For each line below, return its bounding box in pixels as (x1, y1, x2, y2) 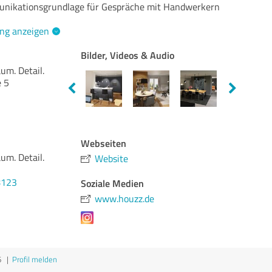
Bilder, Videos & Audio (81, 48, 175, 62)
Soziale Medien (81, 176, 144, 190)
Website (95, 152, 129, 165)
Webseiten (81, 136, 127, 150)
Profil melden (12, 254, 57, 265)
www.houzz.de (95, 192, 155, 205)
